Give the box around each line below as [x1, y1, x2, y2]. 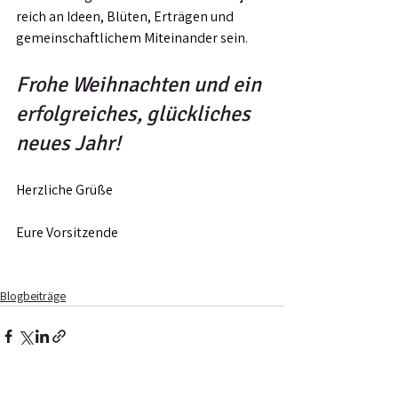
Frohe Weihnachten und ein [16, 71, 266, 98]
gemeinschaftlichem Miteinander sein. [16, 28, 248, 47]
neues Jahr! [16, 130, 121, 156]
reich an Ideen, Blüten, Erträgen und [16, 7, 236, 26]
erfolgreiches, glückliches [16, 100, 255, 127]
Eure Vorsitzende [16, 223, 118, 242]
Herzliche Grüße [16, 180, 113, 199]
